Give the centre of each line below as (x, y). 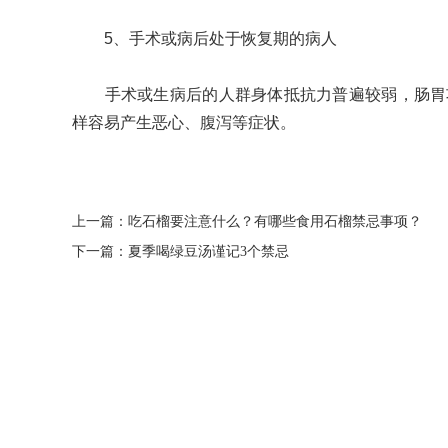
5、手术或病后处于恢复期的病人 (204, 38)
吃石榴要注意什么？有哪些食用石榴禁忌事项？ (275, 221)
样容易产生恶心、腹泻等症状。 (184, 122)
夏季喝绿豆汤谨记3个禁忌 (208, 251)
